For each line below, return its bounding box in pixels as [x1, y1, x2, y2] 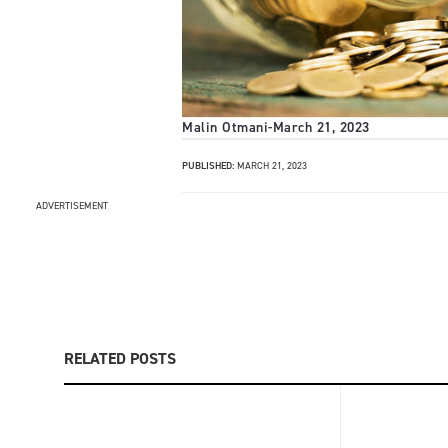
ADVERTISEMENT [36, 198, 108, 212]
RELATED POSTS [64, 348, 176, 370]
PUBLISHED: [182, 158, 234, 172]
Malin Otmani [182, 118, 268, 138]
